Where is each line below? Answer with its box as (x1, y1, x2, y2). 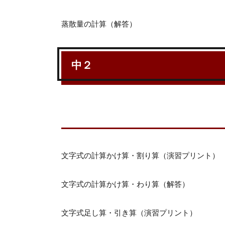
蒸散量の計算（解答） (61, 20, 137, 28)
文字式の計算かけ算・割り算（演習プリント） (61, 152, 219, 160)
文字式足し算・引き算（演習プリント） (61, 209, 197, 217)
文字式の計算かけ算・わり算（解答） (61, 180, 189, 188)
